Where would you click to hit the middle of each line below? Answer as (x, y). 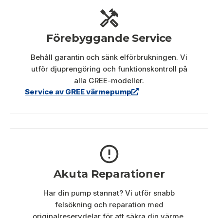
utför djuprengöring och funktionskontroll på (109, 69)
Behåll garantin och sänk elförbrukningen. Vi (109, 57)
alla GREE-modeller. (109, 80)
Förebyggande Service (109, 38)
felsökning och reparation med (109, 204)
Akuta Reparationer (109, 174)
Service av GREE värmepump (78, 91)
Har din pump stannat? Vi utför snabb (109, 193)
